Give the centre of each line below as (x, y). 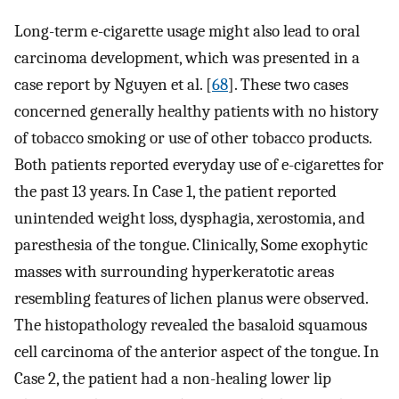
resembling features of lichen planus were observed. (191, 299)
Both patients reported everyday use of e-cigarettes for (199, 165)
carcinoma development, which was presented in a (187, 58)
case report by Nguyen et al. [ (113, 85)
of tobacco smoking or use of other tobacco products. (193, 138)
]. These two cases (288, 85)
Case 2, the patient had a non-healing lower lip (173, 379)
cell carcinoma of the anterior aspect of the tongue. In (197, 352)
